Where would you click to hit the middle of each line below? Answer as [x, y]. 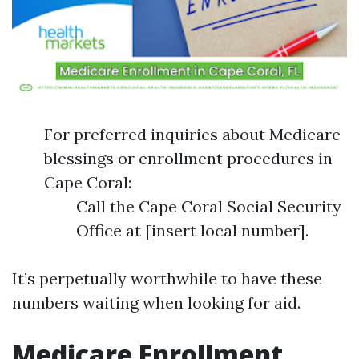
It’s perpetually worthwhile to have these [167, 278]
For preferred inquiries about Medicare [192, 134]
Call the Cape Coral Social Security [209, 206]
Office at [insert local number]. [192, 230]
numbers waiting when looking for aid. [156, 303]
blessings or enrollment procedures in [188, 158]
